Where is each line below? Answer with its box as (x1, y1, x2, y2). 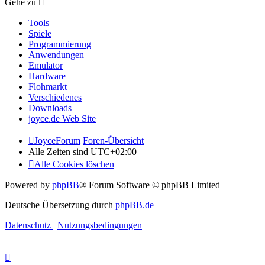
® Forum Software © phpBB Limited (79, 179, 220, 190)
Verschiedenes (28, 92, 82, 102)
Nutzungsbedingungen (57, 219, 142, 230)
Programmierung (28, 38, 91, 49)
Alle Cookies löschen (34, 159, 114, 169)
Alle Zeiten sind (28, 146, 91, 157)
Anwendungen (28, 49, 84, 60)
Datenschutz (5, 219, 51, 230)
